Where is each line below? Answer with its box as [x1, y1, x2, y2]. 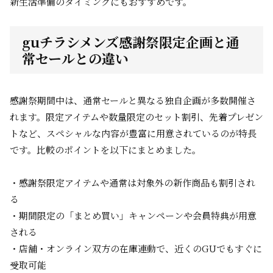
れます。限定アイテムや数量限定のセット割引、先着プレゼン [10, 110, 263, 123]
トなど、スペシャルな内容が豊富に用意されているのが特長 [10, 127, 257, 140]
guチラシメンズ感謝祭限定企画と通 [22, 32, 239, 51]
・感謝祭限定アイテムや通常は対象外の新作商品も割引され [10, 176, 255, 189]
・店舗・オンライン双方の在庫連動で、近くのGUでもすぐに [10, 242, 262, 255]
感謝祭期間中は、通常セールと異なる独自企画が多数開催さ [10, 94, 256, 107]
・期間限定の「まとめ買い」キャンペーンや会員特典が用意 [10, 209, 257, 222]
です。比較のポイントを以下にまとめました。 [10, 143, 201, 156]
